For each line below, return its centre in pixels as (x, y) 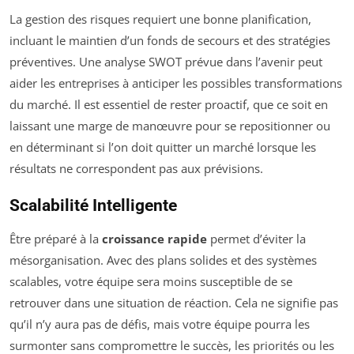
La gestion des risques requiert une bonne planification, (160, 19)
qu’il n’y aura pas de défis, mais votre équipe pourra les (160, 324)
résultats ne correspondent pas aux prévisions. (136, 168)
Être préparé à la (56, 239)
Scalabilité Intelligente (93, 205)
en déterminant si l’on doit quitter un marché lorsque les (163, 147)
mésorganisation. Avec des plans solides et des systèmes (163, 260)
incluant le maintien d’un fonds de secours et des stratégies (170, 40)
